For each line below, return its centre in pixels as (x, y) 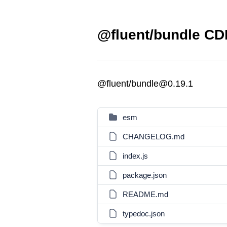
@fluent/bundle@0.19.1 (145, 84)
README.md (145, 194)
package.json (145, 175)
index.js (135, 156)
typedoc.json (144, 214)
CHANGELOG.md (154, 137)
